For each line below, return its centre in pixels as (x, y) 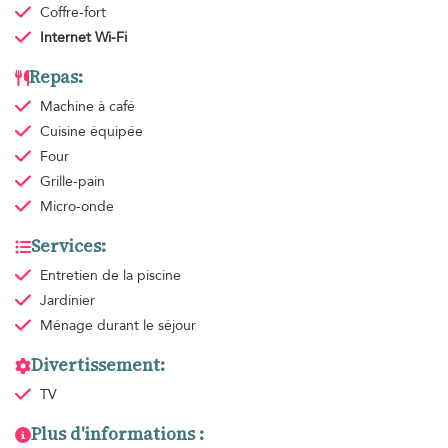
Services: (68, 246)
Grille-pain (72, 182)
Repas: (56, 77)
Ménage (68, 326)
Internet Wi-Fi (83, 38)
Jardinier (67, 301)
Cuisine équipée (91, 132)
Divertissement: (98, 365)
